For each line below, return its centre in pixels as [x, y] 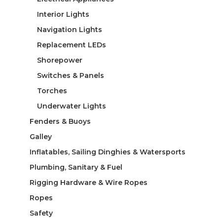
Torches [52, 91]
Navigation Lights [69, 29]
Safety [41, 213]
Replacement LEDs [71, 45]
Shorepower [59, 60]
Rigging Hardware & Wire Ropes [88, 182]
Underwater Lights [71, 106]
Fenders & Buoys [60, 121]
